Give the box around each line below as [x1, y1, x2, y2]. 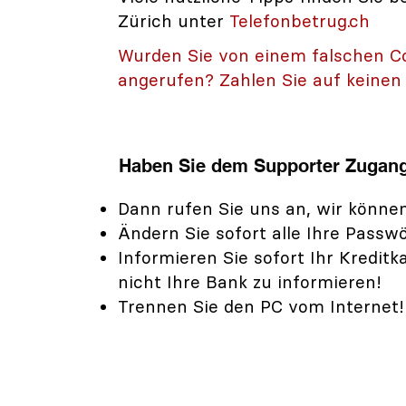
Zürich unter [118, 11, 224, 32]
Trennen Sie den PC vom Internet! [118, 296, 404, 317]
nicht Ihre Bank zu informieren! [118, 272, 382, 293]
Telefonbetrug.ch [224, 11, 370, 32]
